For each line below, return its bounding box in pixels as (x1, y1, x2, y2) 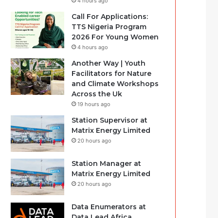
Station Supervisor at (72, 116, 148, 125)
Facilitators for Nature (72, 69, 152, 78)
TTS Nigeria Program (72, 22, 147, 31)
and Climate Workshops (72, 79, 159, 88)
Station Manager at (72, 159, 142, 168)
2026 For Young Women (72, 33, 159, 41)
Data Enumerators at (72, 202, 146, 211)
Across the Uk (72, 90, 123, 98)
